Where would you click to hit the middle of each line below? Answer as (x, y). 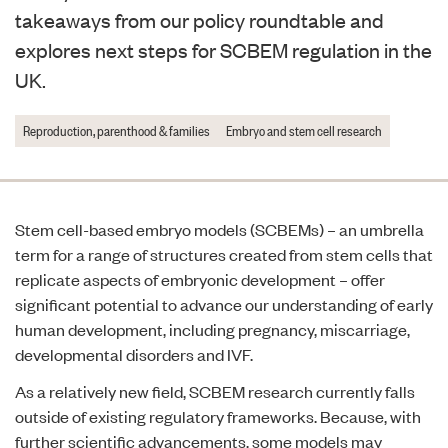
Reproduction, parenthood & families (116, 129)
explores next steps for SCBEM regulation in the (223, 49)
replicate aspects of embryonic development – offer (200, 279)
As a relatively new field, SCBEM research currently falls (215, 391)
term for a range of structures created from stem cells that (224, 254)
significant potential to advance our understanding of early (224, 304)
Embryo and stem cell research (304, 129)
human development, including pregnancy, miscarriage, (212, 329)
